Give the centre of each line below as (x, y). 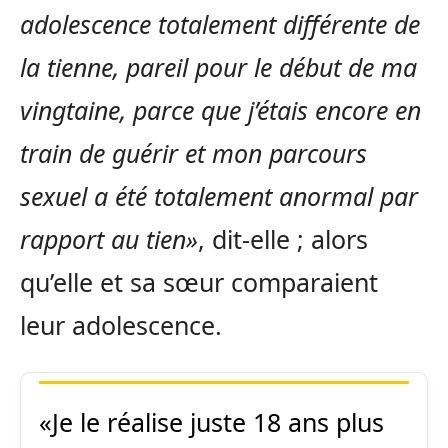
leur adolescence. (121, 324)
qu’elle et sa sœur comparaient (199, 281)
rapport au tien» (109, 238)
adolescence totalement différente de (220, 23)
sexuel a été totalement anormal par (219, 195)
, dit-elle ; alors (283, 238)
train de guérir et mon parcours (193, 152)
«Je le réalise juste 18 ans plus (211, 421)
